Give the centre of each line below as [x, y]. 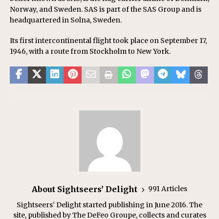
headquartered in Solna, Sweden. [66, 20]
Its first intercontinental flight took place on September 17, [108, 40]
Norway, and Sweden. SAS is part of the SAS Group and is [106, 9]
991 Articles [168, 189]
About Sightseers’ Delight [85, 189]
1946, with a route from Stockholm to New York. [90, 51]
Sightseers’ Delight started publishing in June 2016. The [109, 205]
